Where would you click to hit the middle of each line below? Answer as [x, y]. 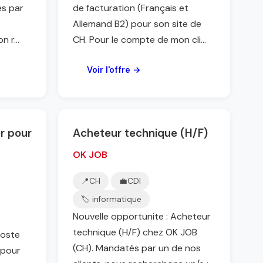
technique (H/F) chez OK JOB [135, 232]
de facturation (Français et [131, 8]
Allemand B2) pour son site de [137, 24]
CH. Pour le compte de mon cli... [139, 40]
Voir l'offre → [114, 70]
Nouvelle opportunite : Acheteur [142, 216]
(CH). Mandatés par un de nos [137, 248]
